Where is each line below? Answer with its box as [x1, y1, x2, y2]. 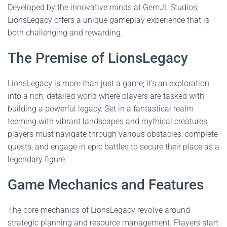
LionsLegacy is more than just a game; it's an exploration [8, 79, 209, 88]
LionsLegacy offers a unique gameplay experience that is [8, 15, 209, 25]
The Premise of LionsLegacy [8, 50, 188, 66]
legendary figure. [8, 155, 67, 164]
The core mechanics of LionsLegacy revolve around [8, 205, 190, 215]
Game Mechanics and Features [8, 176, 204, 193]
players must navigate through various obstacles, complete [8, 129, 218, 139]
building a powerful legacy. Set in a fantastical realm [8, 104, 194, 113]
